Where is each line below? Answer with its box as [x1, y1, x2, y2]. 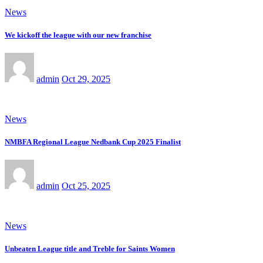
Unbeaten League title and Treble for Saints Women [5, 244, 175, 254]
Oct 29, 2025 [62, 73, 110, 84]
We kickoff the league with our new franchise [5, 30, 151, 39]
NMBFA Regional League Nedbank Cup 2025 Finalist [5, 137, 181, 147]
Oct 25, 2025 [62, 181, 110, 191]
